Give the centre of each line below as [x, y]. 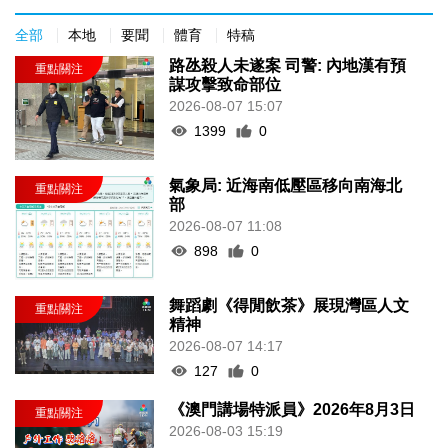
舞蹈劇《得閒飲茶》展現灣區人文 [289, 305]
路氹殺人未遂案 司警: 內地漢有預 [288, 65]
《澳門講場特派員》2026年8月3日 [292, 409]
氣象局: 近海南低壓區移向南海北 [286, 185]
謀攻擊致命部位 [225, 84]
